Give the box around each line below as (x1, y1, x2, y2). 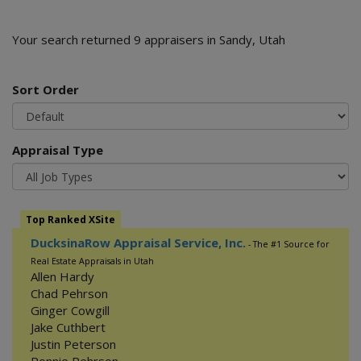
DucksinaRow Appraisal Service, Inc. (31, 234, 246, 251)
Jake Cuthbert (31, 319, 106, 335)
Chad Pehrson (31, 285, 108, 301)
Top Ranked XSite (26, 213, 115, 226)
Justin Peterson (31, 336, 116, 352)
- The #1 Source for (246, 239, 330, 250)
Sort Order (12, 81, 79, 98)
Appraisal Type (12, 142, 103, 158)
